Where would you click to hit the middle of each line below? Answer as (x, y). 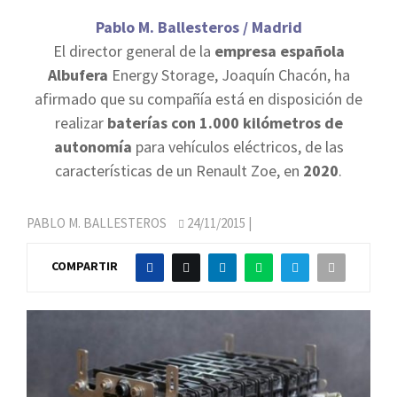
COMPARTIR (85, 266)
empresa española (279, 51)
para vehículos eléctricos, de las (237, 147)
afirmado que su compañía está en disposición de (198, 99)
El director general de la (133, 51)
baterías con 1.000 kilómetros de (225, 123)
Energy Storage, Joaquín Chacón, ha (229, 75)
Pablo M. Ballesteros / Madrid (198, 27)
